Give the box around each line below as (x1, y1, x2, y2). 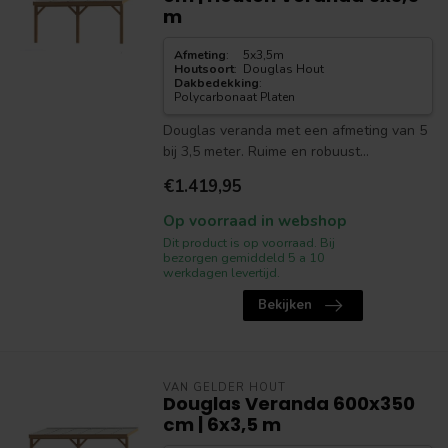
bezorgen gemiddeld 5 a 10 (162, 249, 325, 266)
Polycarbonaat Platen (173, 89, 295, 105)
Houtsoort (173, 61, 234, 77)
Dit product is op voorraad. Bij (162, 234, 335, 251)
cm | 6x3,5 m (162, 412, 281, 437)
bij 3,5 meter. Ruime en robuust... (162, 142, 369, 161)
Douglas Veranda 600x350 (162, 391, 415, 416)
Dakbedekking (173, 75, 259, 91)
